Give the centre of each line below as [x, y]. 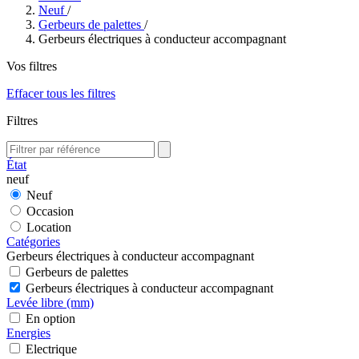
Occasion [50, 211]
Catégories [33, 242]
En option [50, 319]
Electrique [51, 349]
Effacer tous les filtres [61, 93]
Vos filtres [32, 66]
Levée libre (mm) [50, 303]
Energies [28, 333]
